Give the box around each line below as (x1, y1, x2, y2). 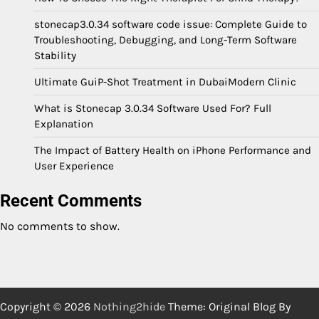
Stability (34, 48, 76, 62)
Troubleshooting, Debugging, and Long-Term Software (34, 33, 297, 46)
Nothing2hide (93, 299, 165, 313)
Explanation (34, 117, 93, 130)
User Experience (34, 159, 114, 172)
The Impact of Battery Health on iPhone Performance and (34, 143, 311, 157)
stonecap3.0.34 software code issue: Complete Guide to (34, 17, 307, 31)
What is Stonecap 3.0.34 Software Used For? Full (34, 101, 271, 115)
